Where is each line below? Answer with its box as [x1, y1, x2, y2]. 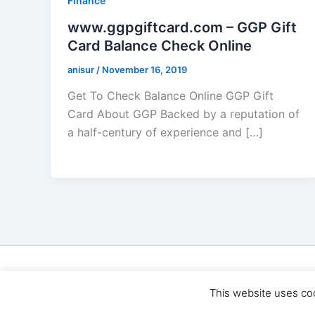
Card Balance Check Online [67, 37, 252, 54]
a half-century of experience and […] [67, 125, 263, 140]
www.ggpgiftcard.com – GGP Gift [67, 18, 297, 36]
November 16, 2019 [102, 63, 187, 75]
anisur [67, 63, 96, 75]
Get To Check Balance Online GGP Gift [67, 89, 274, 103]
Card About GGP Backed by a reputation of [67, 107, 300, 122]
